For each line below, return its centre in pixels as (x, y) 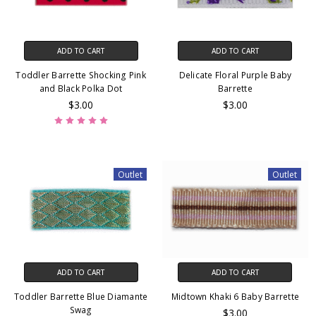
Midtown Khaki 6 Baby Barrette (235, 296)
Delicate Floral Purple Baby (235, 75)
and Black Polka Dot (81, 89)
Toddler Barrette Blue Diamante (81, 296)
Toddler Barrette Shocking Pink (81, 75)
